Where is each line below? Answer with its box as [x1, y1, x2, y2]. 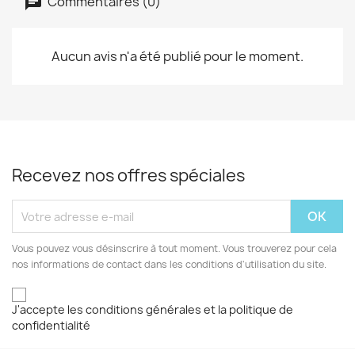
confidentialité [12, 317, 90, 333]
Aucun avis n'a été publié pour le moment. [52, 48, 303, 66]
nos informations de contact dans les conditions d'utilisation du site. [12, 258, 326, 272]
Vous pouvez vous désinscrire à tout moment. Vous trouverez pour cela [12, 242, 337, 256]
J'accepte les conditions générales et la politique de [12, 301, 293, 317]
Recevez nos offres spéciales [12, 164, 245, 188]
